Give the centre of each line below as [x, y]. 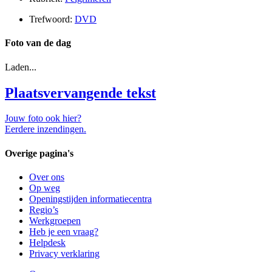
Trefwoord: [52, 19]
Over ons [47, 177]
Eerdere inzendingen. [46, 129]
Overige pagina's [39, 153]
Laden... [21, 67]
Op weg [45, 188]
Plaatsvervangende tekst [80, 93]
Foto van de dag [38, 43]
